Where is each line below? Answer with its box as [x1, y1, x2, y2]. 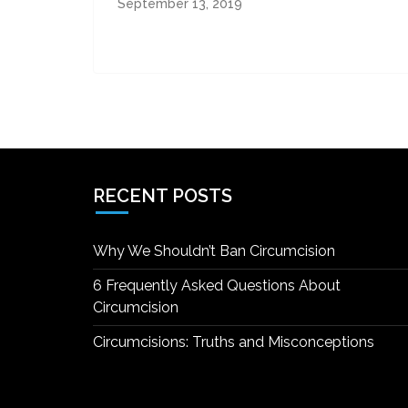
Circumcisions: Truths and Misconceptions [93, 333, 374, 351]
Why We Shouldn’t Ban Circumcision [93, 242, 335, 260]
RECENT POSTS [93, 185, 232, 207]
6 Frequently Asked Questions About [93, 277, 341, 294]
